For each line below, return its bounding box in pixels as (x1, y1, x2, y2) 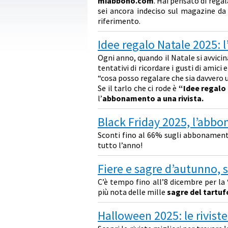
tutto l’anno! (98, 140, 142, 150)
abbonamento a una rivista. (102, 93, 204, 103)
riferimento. (98, 16, 140, 26)
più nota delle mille (98, 187, 167, 197)
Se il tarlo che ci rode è (98, 83, 179, 93)
